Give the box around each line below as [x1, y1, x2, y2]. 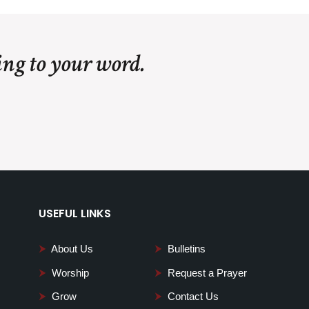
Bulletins [168, 243, 206, 255]
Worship [52, 266, 89, 279]
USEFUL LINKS [39, 206, 111, 221]
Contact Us [168, 290, 219, 303]
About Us [51, 243, 93, 255]
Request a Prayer [168, 266, 247, 279]
